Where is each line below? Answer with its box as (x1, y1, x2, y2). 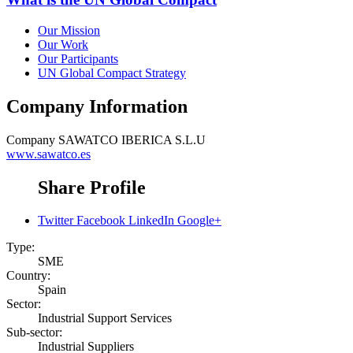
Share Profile (38, 176, 146, 198)
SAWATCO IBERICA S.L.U (58, 132, 206, 147)
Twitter (38, 214, 73, 228)
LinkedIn (128, 214, 174, 228)
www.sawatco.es (6, 147, 91, 161)
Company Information (6, 95, 188, 117)
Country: (6, 269, 50, 283)
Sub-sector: (6, 325, 62, 340)
